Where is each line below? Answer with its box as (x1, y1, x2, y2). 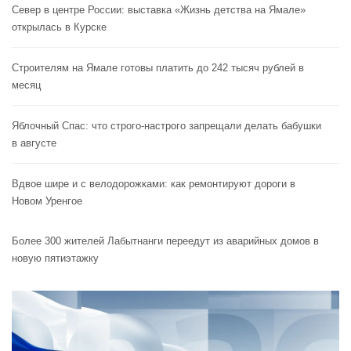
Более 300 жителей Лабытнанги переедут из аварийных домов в (12, 234, 319, 247)
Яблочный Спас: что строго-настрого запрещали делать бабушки (12, 119, 321, 132)
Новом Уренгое (12, 194, 82, 207)
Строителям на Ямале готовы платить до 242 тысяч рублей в (12, 61, 304, 74)
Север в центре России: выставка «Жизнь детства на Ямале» (12, 3, 306, 16)
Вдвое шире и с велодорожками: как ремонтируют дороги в (12, 177, 295, 190)
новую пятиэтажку (12, 251, 99, 264)
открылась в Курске (12, 20, 107, 33)
